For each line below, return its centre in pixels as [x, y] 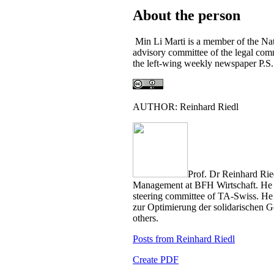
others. [146, 218]
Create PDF [156, 260]
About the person [187, 15]
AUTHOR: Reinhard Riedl [186, 107]
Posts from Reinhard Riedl [184, 239]
